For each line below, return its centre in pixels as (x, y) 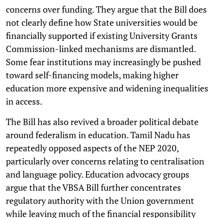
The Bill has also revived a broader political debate (102, 121)
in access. (24, 101)
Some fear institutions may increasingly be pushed (103, 62)
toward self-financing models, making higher (92, 75)
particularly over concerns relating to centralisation (105, 161)
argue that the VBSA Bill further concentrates (93, 187)
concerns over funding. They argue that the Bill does (106, 9)
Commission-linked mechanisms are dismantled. (101, 48)
